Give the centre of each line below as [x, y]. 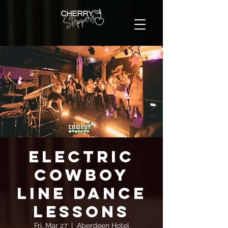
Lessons [81, 212]
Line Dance [81, 193]
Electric [81, 157]
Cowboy [81, 175]
